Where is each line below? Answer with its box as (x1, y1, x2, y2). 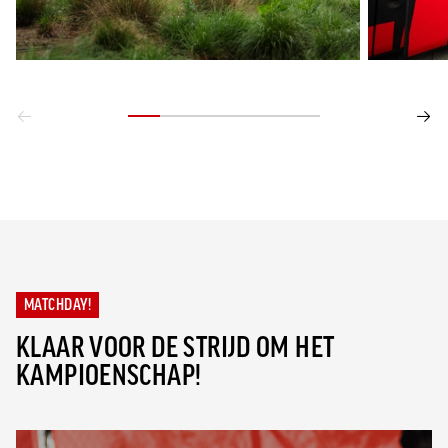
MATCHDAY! (24, 296, 92, 314)
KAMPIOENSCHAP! (16, 360, 202, 392)
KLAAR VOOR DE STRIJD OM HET (16, 332, 335, 364)
